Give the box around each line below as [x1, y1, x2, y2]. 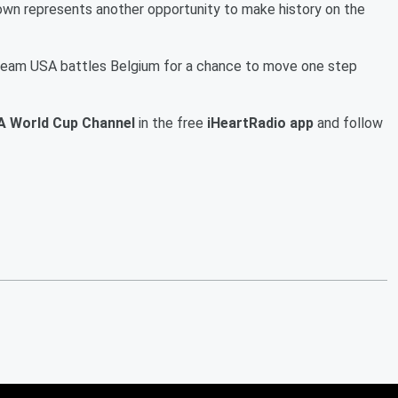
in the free [135, 114, 207, 131]
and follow [314, 114, 383, 131]
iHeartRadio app [207, 114, 314, 131]
